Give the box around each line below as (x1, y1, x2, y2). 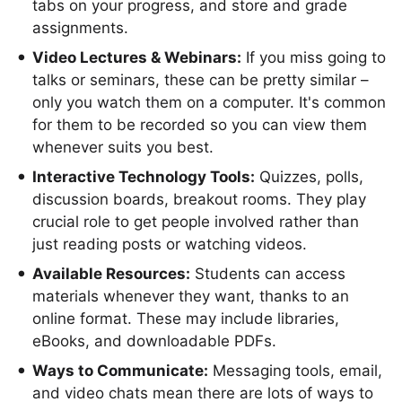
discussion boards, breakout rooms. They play (32, 190, 366, 208)
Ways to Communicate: (32, 362, 208, 380)
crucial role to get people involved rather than (32, 213, 359, 231)
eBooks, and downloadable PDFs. (32, 332, 276, 350)
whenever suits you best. (32, 138, 214, 156)
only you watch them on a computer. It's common (32, 93, 386, 111)
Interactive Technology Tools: (32, 168, 255, 186)
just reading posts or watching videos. (32, 235, 307, 253)
